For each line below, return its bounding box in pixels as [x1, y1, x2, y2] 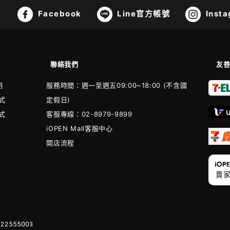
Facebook [35, 9, 82, 19]
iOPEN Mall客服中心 [46, 124, 113, 133]
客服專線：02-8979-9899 [46, 110, 132, 119]
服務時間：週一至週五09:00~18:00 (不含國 [46, 81, 187, 90]
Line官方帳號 [114, 9, 170, 19]
